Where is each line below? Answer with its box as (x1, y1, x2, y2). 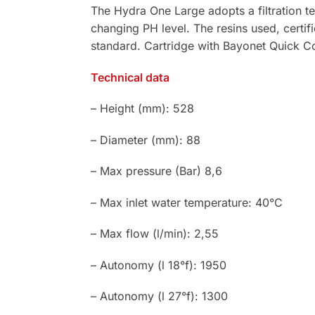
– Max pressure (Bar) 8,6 (90, 164, 222, 179)
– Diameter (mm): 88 (90, 132, 200, 147)
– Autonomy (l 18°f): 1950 (90, 257, 226, 272)
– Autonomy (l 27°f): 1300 (90, 288, 228, 303)
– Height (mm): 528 (90, 101, 194, 116)
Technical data (90, 70, 169, 84)
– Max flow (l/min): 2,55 (90, 226, 219, 241)
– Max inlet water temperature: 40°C (90, 195, 283, 210)
